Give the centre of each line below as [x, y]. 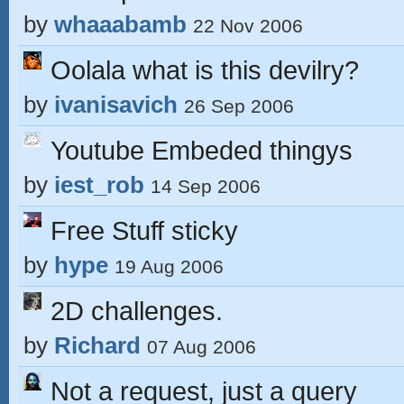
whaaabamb [120, 24]
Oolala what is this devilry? [205, 70]
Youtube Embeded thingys [202, 150]
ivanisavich [116, 105]
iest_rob [99, 185]
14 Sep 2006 [206, 186]
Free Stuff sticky [144, 230]
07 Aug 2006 [202, 347]
